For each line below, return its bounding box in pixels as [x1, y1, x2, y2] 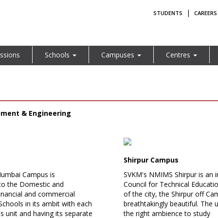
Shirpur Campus [124, 155, 179, 164]
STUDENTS [153, 9, 182, 17]
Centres [165, 50, 192, 59]
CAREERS [194, 9, 217, 17]
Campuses [101, 50, 136, 59]
